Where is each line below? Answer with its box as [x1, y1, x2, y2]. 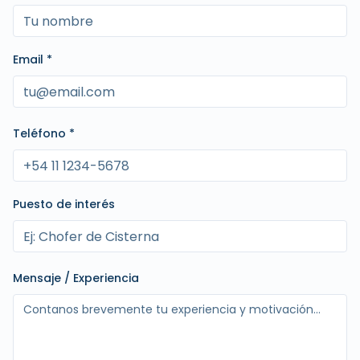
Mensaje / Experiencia [13, 270, 139, 286]
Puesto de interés [13, 196, 115, 212]
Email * [13, 51, 52, 67]
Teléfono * [13, 125, 75, 141]
